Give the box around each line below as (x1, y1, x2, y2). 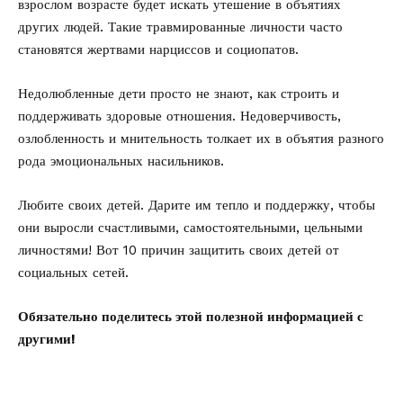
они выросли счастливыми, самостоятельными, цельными (18, 219, 363, 236)
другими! (18, 331, 76, 347)
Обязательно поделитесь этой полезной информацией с (18, 309, 363, 325)
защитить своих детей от (189, 242, 339, 258)
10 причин (123, 242, 189, 258)
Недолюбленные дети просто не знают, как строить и (18, 85, 339, 102)
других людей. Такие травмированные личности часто (18, 19, 343, 35)
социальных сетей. (18, 264, 129, 281)
